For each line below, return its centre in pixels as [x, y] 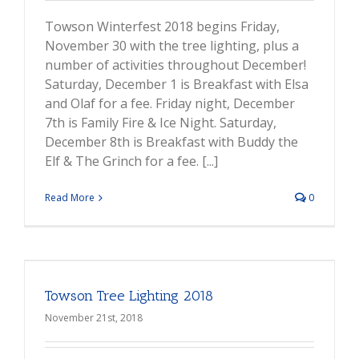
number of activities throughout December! [175, 65]
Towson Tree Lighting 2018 [129, 296]
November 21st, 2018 [94, 318]
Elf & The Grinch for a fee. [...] [131, 161]
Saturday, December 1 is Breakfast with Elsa [177, 85]
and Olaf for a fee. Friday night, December [170, 104]
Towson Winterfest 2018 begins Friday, [162, 27]
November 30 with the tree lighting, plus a [172, 46]
